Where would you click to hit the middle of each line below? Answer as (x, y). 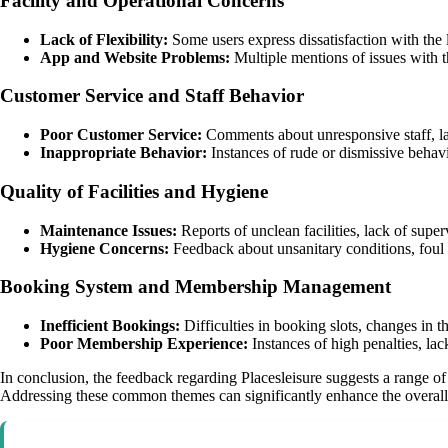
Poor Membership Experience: (144, 343)
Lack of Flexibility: (104, 39)
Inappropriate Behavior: (123, 153)
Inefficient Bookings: (110, 325)
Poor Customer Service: (121, 135)
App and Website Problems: (135, 57)
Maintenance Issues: (108, 230)
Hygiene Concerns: (104, 248)
